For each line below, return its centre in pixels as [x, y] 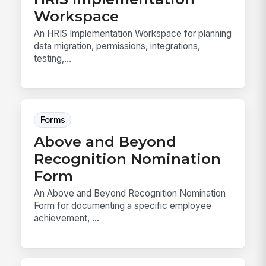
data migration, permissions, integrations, [117, 46]
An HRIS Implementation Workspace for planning [133, 34]
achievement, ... [67, 218]
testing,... [53, 59]
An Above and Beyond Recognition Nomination [130, 193]
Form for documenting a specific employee [123, 205]
